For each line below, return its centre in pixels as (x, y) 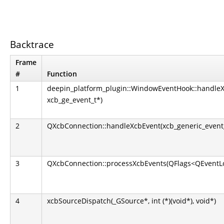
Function (62, 74)
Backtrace (32, 44)
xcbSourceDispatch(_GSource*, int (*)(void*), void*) (131, 201)
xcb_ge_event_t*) (75, 100)
